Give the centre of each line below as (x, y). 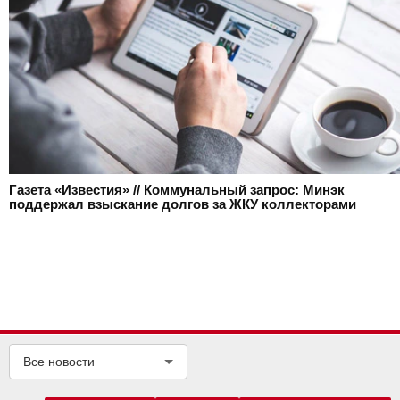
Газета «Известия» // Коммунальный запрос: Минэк (177, 190)
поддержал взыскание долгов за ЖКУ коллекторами (183, 204)
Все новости (59, 361)
